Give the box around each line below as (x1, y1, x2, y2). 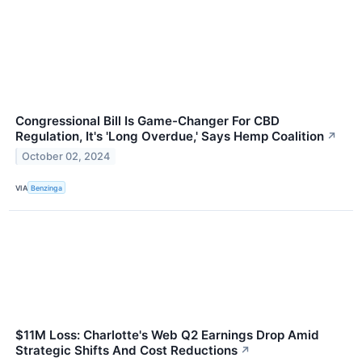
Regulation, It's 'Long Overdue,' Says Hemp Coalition (15, 128, 324, 145)
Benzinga (31, 183, 63, 192)
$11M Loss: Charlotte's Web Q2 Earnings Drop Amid (15, 327, 319, 343)
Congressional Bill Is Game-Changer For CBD (15, 113, 280, 129)
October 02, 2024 (22, 150, 111, 162)
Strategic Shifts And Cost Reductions (15, 343, 238, 359)
